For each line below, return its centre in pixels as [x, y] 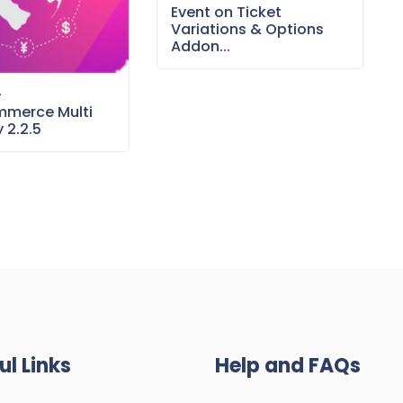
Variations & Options [247, 29]
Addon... [200, 46]
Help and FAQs [288, 366]
